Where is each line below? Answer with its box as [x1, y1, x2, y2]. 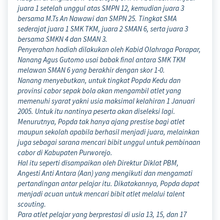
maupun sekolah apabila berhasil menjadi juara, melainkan [18, 127, 199, 137]
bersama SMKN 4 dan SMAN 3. [18, 34, 108, 44]
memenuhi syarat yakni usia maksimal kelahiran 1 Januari [18, 96, 195, 106]
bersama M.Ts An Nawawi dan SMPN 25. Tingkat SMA [18, 14, 177, 24]
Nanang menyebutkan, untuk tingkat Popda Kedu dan [18, 76, 181, 85]
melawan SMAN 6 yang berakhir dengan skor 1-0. [18, 65, 165, 75]
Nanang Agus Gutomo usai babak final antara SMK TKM [18, 55, 186, 65]
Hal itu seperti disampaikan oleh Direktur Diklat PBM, [18, 158, 179, 168]
